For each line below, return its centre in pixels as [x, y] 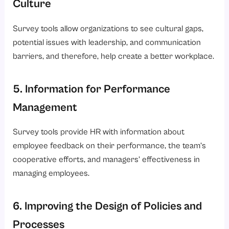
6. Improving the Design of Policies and [108, 207]
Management [47, 107]
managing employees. [51, 174]
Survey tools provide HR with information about [99, 132]
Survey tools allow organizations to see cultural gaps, [108, 29]
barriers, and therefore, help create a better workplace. [114, 56]
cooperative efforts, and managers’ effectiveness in [107, 160]
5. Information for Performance [92, 89]
